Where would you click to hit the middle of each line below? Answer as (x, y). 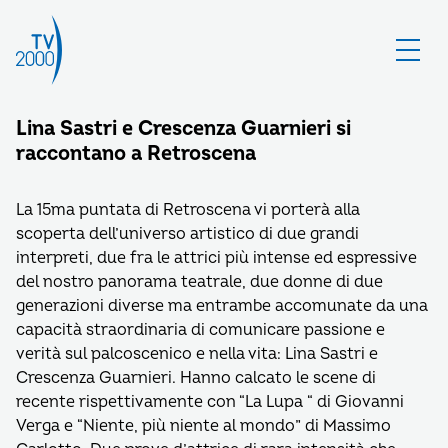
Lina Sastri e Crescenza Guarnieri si (183, 128)
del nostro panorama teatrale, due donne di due (199, 282)
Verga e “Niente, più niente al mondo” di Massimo (203, 426)
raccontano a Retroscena (136, 153)
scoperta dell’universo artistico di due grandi (187, 234)
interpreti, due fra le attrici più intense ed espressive (216, 258)
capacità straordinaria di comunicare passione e (200, 330)
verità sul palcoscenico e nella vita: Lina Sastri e (197, 354)
